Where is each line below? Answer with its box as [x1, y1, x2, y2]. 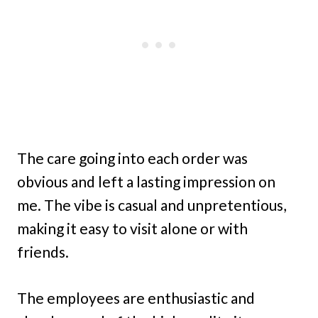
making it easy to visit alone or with [17, 219, 248, 237]
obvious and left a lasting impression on [17, 172, 275, 190]
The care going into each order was [17, 148, 248, 167]
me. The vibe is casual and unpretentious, [17, 195, 286, 214]
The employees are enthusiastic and [17, 288, 255, 307]
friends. [17, 242, 69, 261]
